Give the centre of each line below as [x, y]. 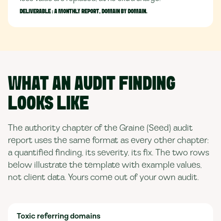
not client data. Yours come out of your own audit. [103, 177]
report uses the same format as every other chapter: [108, 140]
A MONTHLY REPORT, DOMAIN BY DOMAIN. [101, 12]
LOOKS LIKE [48, 104]
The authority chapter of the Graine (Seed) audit [100, 128]
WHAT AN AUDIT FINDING [92, 84]
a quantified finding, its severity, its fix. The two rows [109, 153]
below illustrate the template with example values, [105, 165]
